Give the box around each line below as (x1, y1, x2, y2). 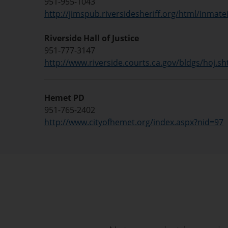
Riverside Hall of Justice (44, 33, 139, 44)
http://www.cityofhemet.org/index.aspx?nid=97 (44, 117, 223, 128)
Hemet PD (44, 92, 84, 103)
